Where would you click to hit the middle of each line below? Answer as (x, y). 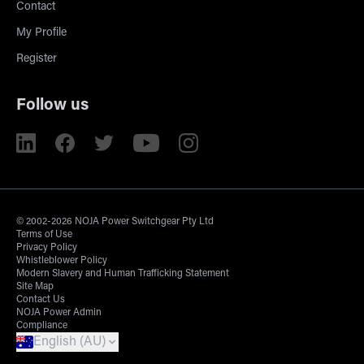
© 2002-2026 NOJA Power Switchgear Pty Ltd (115, 222)
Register (37, 59)
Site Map (35, 287)
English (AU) (70, 342)
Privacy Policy (47, 248)
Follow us (52, 106)
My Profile (41, 33)
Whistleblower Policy (62, 261)
